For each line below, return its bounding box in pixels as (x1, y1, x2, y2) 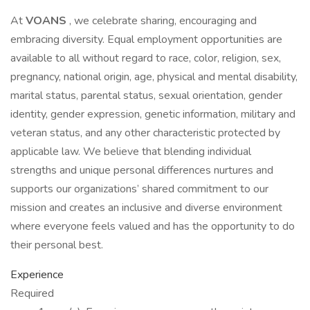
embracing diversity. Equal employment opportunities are (10, 32, 282, 47)
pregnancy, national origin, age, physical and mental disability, (10, 69, 298, 84)
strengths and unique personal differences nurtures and (10, 163, 273, 178)
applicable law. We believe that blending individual (10, 144, 251, 159)
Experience (10, 267, 64, 282)
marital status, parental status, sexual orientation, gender (10, 88, 282, 103)
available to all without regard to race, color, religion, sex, (10, 51, 281, 66)
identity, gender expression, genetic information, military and (10, 107, 295, 122)
